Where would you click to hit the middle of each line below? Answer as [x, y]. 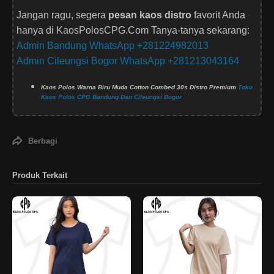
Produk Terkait [40, 176]
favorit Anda [218, 15]
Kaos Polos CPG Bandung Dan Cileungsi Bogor [111, 97]
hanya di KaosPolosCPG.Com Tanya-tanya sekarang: [133, 31]
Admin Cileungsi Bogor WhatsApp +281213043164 [128, 61]
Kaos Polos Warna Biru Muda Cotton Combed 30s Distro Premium [139, 87]
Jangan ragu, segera [62, 15]
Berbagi [43, 141]
